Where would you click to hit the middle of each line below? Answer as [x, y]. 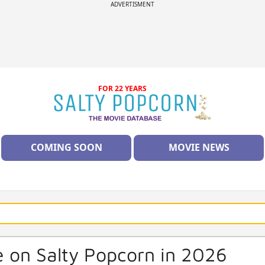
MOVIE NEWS [199, 148]
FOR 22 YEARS [123, 88]
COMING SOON [66, 148]
